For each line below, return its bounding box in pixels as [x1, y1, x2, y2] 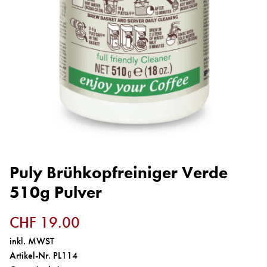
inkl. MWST [10, 234, 54, 247]
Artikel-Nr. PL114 [10, 249, 77, 262]
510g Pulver [10, 181, 102, 203]
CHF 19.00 [10, 212, 80, 232]
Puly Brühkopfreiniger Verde [10, 162, 228, 183]
